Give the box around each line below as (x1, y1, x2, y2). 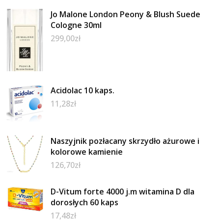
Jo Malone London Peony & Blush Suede (51, 8, 201, 20)
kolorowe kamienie (51, 146, 123, 158)
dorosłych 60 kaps (51, 197, 119, 208)
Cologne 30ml (51, 19, 102, 30)
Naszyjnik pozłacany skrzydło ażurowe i (51, 136, 200, 147)
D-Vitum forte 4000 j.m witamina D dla (51, 186, 195, 197)
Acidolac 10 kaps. (51, 85, 115, 96)
